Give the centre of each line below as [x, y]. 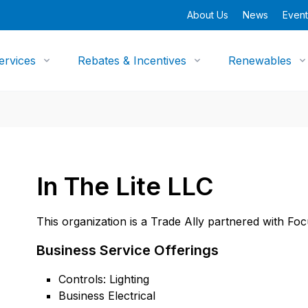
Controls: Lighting [104, 279]
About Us [208, 15]
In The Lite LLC [125, 186]
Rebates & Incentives [132, 60]
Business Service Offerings [128, 250]
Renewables [260, 60]
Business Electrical [107, 296]
